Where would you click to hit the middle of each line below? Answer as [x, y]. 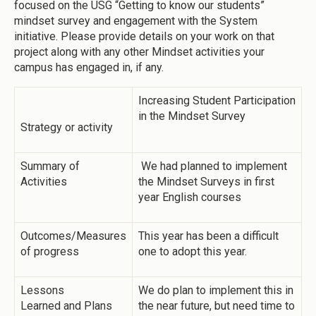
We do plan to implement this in [216, 290]
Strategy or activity [68, 127]
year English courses [190, 197]
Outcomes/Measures [73, 236]
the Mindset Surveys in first [206, 181]
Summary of [50, 166]
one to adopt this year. [194, 251]
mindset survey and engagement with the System [136, 20]
